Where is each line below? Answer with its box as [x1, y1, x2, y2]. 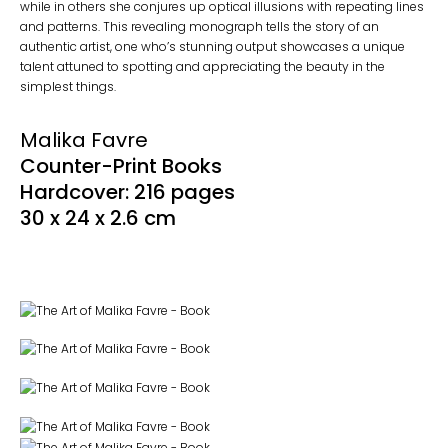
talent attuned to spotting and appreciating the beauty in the [20, 57, 385, 75]
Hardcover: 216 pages [20, 177, 235, 206]
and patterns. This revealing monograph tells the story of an [20, 17, 379, 35]
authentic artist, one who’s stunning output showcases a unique [20, 37, 405, 55]
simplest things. [20, 77, 116, 95]
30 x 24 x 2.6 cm [20, 203, 176, 232]
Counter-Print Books [20, 151, 222, 180]
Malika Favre [20, 125, 148, 154]
